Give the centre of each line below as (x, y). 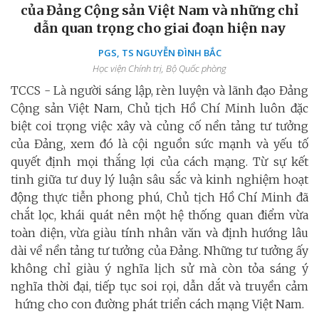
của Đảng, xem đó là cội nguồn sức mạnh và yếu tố (159, 143)
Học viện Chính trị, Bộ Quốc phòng (159, 68)
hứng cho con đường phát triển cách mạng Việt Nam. (159, 304)
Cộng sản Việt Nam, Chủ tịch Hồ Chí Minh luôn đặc (159, 108)
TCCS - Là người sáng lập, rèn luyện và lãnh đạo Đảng (159, 90)
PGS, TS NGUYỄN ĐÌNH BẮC (159, 52)
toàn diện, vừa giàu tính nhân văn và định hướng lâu (159, 232)
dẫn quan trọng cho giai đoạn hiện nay (159, 28)
